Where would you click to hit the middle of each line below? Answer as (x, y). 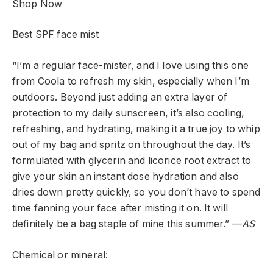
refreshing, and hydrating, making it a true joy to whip (136, 129)
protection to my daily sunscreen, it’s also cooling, (129, 113)
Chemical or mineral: (60, 255)
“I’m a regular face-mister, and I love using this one (131, 65)
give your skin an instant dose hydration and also (126, 176)
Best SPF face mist (55, 35)
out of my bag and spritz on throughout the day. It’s (132, 144)
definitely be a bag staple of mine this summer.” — (127, 224)
